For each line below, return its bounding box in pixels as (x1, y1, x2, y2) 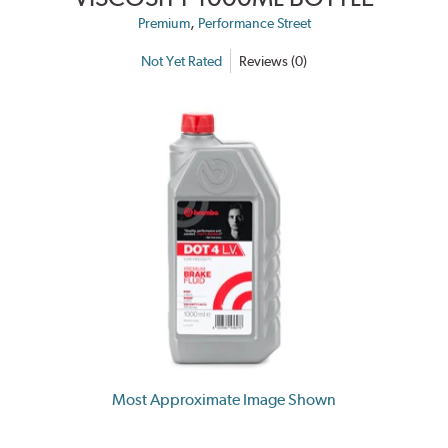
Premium (137, 15, 190, 32)
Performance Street (197, 15, 311, 32)
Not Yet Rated (141, 52, 222, 69)
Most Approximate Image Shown (112, 389, 336, 409)
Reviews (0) (239, 52, 307, 69)
